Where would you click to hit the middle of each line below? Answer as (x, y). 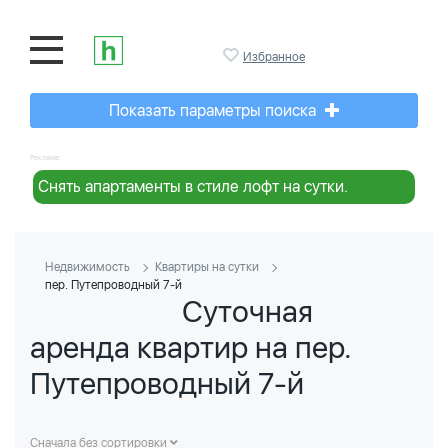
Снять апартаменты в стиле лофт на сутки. (193, 186)
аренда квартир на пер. (191, 347)
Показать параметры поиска (214, 110)
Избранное (274, 57)
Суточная (247, 311)
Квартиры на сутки (207, 267)
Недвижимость (87, 267)
